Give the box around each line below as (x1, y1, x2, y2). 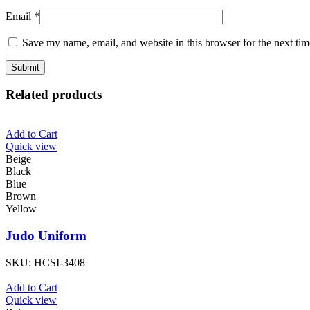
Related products (6, 87, 102, 102)
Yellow (6, 203, 37, 215)
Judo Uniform (6, 228, 86, 243)
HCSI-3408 (34, 256, 85, 268)
